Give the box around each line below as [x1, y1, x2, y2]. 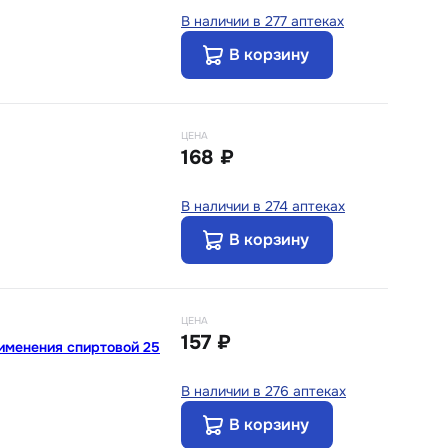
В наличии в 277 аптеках [181, 11, 344, 30]
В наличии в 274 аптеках [181, 196, 345, 215]
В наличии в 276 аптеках [181, 381, 346, 400]
